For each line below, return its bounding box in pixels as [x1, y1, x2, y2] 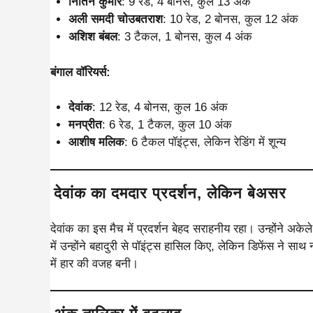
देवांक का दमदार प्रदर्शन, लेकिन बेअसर [54, 184, 286, 202]
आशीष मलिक [68, 136, 124, 149]
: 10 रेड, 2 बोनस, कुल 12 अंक [162, 13, 298, 26]
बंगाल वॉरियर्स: [50, 65, 110, 79]
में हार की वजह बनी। [50, 256, 138, 270]
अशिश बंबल [68, 30, 117, 43]
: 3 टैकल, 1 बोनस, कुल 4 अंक [117, 30, 252, 43]
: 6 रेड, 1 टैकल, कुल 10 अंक [101, 118, 232, 131]
